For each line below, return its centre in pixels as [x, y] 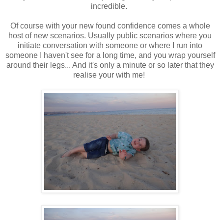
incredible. [110, 6]
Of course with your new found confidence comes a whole [110, 26]
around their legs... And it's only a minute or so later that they [110, 65]
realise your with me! [110, 75]
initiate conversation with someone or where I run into [110, 46]
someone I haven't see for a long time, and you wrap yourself [110, 55]
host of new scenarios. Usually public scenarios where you [110, 36]
